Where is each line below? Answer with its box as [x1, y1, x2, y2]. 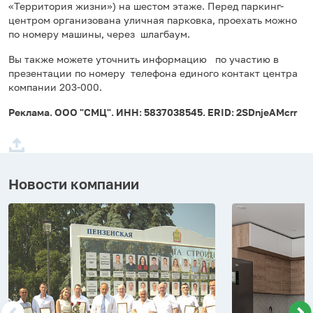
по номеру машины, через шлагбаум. [8, 27, 190, 40]
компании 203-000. [8, 80, 102, 93]
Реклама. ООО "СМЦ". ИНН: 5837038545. [8, 105, 208, 118]
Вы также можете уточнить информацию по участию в [8, 52, 279, 65]
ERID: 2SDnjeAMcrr [208, 105, 297, 118]
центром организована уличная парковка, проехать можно [8, 13, 300, 26]
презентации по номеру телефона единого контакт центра [8, 66, 298, 79]
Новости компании [8, 175, 139, 192]
